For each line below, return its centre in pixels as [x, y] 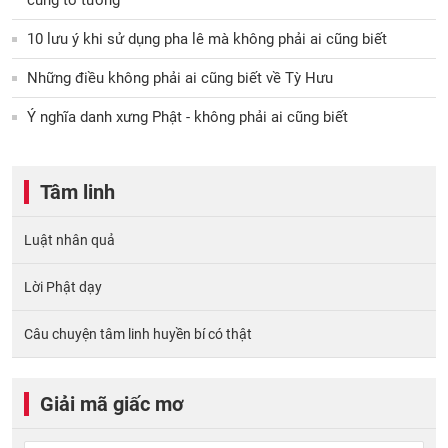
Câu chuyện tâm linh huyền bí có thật [138, 333]
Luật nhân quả [69, 239]
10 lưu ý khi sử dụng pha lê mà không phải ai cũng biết [207, 38]
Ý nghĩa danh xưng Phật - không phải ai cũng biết [187, 116]
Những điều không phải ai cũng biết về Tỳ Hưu [180, 77]
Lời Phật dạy [63, 286]
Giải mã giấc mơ [112, 403]
